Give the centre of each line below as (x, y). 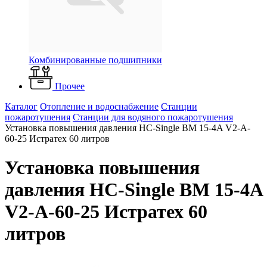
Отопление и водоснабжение (99, 106)
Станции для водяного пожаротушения (153, 117)
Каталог (21, 106)
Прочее (70, 86)
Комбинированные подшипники (95, 60)
